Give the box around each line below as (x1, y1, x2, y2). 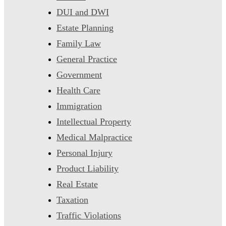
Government (56, 69, 102, 80)
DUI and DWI (56, 7, 109, 17)
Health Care (56, 85, 100, 95)
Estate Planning (56, 22, 114, 33)
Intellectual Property (56, 116, 131, 127)
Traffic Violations (56, 210, 121, 220)
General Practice (56, 53, 117, 64)
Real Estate (56, 179, 98, 189)
